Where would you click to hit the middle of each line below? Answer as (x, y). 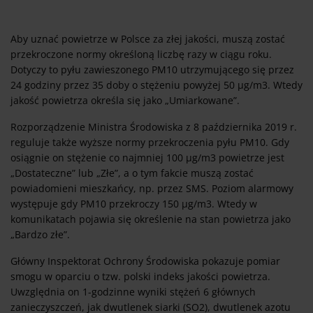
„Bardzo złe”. (40, 235)
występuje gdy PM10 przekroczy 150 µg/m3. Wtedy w (134, 204)
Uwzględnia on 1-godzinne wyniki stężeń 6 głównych (133, 292)
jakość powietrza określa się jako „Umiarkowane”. (125, 101)
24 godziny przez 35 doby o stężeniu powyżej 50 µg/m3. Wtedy (156, 85)
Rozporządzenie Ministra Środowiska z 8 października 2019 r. (154, 127)
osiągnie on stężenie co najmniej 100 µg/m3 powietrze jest (147, 158)
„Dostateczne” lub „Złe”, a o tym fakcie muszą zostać (132, 173)
